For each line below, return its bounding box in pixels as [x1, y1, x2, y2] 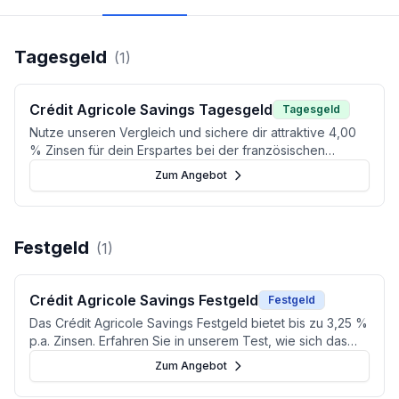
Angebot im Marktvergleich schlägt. [29, 351, 236, 366]
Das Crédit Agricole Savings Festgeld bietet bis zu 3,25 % [29, 315, 368, 330]
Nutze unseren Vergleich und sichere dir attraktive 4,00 [29, 125, 356, 140]
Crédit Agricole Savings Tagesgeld [29, 101, 273, 118]
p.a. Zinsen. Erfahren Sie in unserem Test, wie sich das [29, 333, 347, 348]
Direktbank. [29, 160, 96, 175]
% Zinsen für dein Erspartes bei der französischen [29, 142, 325, 158]
